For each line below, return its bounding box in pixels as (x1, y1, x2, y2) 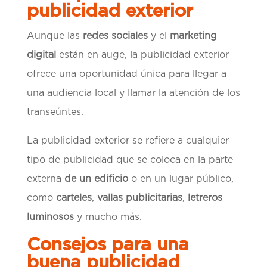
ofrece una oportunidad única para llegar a (26, 69, 226, 79)
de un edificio (64, 174, 128, 184)
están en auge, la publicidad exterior (55, 50, 229, 60)
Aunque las (26, 31, 80, 41)
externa (26, 174, 64, 184)
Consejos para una (26, 236, 189, 254)
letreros (187, 193, 222, 203)
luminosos (26, 212, 74, 222)
